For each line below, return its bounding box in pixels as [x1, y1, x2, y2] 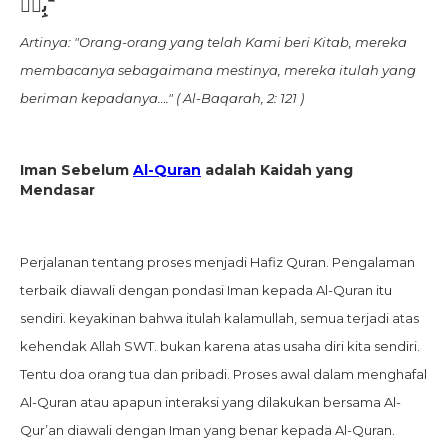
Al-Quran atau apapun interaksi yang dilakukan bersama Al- [20, 394, 401, 411]
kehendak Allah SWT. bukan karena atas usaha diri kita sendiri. [20, 338, 420, 355]
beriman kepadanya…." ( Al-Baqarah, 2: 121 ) [20, 90, 304, 107]
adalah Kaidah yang [201, 161, 353, 180]
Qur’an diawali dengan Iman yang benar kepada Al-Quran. [20, 422, 395, 439]
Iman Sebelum [20, 161, 133, 180]
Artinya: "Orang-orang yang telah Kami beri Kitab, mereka [20, 34, 407, 51]
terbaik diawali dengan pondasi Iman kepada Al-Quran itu [20, 282, 392, 299]
